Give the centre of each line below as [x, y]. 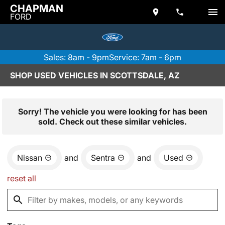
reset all [22, 178]
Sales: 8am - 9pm [76, 57]
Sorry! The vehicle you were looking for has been [113, 111]
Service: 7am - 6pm [145, 57]
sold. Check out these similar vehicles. [113, 122]
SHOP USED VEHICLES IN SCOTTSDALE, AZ [95, 75]
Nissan [30, 158]
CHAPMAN [37, 9]
